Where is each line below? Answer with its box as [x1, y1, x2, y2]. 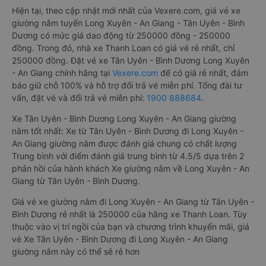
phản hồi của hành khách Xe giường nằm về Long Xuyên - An [12, 163, 249, 173]
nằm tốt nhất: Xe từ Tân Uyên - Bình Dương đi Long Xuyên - [12, 126, 243, 136]
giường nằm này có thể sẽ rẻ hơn [12, 246, 140, 256]
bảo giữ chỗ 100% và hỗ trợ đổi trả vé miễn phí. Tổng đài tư [12, 80, 242, 90]
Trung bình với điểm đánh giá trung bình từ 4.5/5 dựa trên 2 [12, 151, 244, 161]
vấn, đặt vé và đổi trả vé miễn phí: [12, 93, 147, 103]
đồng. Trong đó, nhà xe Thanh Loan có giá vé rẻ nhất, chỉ [12, 43, 235, 53]
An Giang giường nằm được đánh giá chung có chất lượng [12, 138, 237, 148]
